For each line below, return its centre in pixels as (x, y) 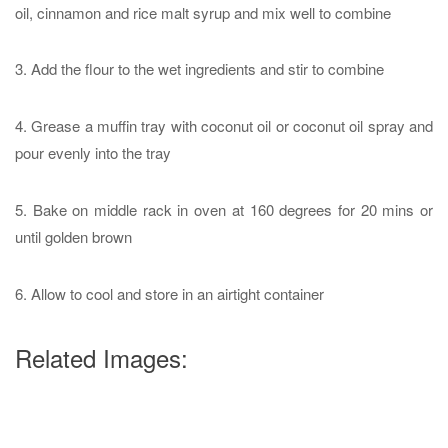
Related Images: (101, 358)
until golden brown (73, 236)
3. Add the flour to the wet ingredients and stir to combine (199, 69)
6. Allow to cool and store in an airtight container (169, 293)
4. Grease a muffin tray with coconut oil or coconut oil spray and (224, 126)
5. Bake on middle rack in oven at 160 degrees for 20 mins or (224, 209)
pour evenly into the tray (93, 153)
